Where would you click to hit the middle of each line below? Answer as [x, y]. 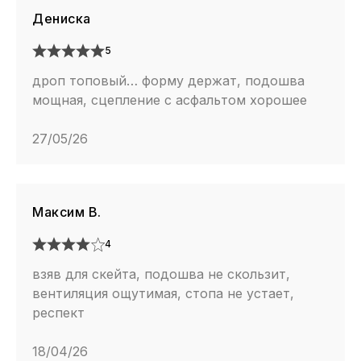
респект [58, 313]
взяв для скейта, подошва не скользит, [161, 274]
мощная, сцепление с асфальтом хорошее [170, 100]
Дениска [62, 19]
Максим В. [67, 212]
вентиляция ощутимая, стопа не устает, [163, 294]
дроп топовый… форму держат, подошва [168, 81]
